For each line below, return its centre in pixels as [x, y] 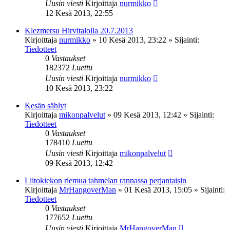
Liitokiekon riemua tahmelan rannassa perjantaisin [106, 180]
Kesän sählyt [45, 105]
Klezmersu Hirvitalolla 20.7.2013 [79, 30]
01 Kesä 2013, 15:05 [158, 189]
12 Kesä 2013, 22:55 [79, 13]
